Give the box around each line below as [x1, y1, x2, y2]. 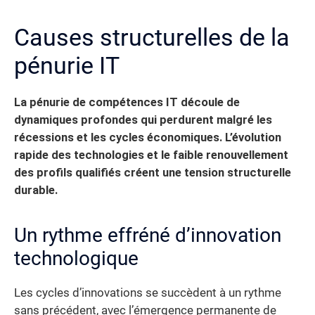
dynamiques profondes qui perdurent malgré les [14, 112, 272, 127]
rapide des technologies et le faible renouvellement [14, 148, 288, 162]
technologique [14, 246, 139, 270]
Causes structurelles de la [14, 22, 290, 51]
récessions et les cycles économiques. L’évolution [14, 130, 281, 144]
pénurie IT [14, 51, 120, 79]
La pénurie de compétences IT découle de [14, 95, 240, 109]
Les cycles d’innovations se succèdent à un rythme [14, 285, 281, 300]
